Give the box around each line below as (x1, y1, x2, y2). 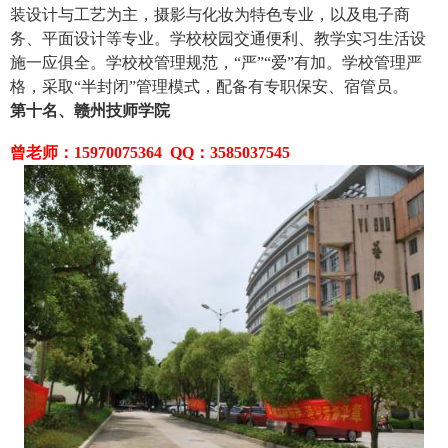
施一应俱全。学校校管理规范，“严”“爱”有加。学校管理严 (10, 54, 422, 72)
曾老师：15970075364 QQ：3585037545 (10, 144, 290, 162)
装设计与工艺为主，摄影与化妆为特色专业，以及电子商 (10, 6, 410, 24)
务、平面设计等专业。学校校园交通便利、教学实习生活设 (10, 30, 426, 48)
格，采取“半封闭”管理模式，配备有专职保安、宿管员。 (10, 78, 408, 96)
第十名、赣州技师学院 (10, 102, 170, 120)
